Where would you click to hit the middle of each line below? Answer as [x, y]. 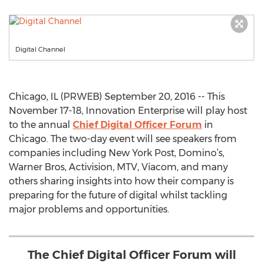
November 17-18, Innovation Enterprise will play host [128, 111]
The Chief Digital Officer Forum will [131, 255]
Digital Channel [40, 49]
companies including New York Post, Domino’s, [117, 153]
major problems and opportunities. [89, 209]
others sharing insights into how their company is [121, 181]
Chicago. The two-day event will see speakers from [123, 139]
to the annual [41, 125]
